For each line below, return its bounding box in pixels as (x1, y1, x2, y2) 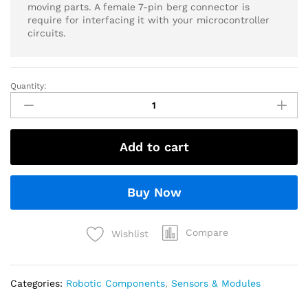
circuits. (27, 27, 66, 38)
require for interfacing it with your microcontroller (27, 14, 269, 25)
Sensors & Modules (171, 277, 261, 289)
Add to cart (119, 139, 189, 154)
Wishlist (111, 228, 148, 239)
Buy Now (126, 184, 181, 199)
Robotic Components (66, 277, 165, 289)
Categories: (10, 277, 66, 289)
